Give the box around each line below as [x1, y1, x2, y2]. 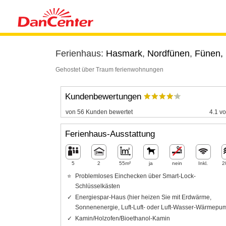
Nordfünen [147, 48, 190, 59]
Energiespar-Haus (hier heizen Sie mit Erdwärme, [75, 193, 211, 201]
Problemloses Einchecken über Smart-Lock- [75, 172, 196, 180]
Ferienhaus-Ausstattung [65, 129, 155, 139]
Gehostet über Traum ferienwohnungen [55, 66, 163, 73]
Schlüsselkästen [75, 182, 120, 190]
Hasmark [105, 48, 142, 59]
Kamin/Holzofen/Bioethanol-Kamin [75, 214, 170, 222]
